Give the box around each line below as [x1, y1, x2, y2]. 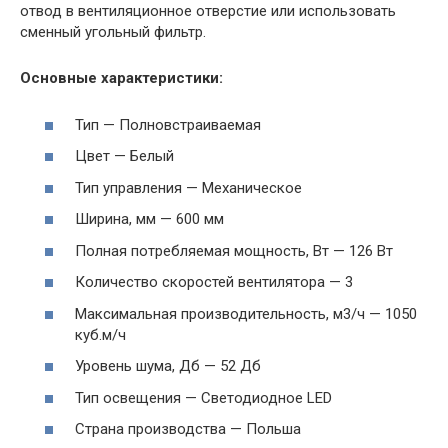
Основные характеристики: [20, 69, 223, 88]
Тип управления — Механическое [75, 178, 302, 197]
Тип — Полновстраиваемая [75, 115, 261, 134]
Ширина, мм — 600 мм [75, 210, 224, 229]
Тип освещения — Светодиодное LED [75, 388, 332, 407]
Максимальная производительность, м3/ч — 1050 [75, 304, 417, 323]
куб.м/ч [75, 325, 126, 344]
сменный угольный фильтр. [20, 23, 206, 42]
